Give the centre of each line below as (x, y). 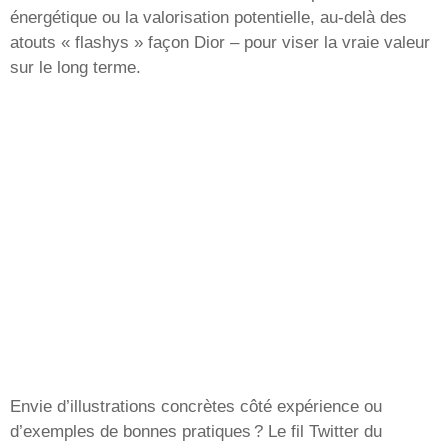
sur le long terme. (75, 68)
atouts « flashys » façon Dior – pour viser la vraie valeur (220, 43)
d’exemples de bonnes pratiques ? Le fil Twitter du (196, 431)
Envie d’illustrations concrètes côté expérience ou (196, 406)
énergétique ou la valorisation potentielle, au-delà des (208, 18)
